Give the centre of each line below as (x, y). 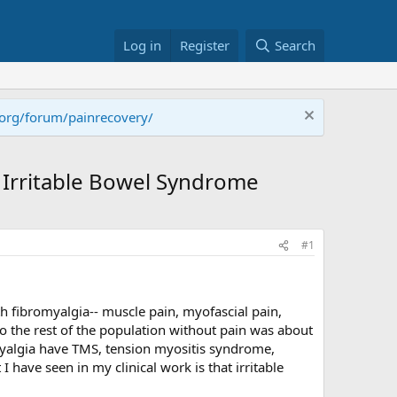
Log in (143, 45)
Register (205, 45)
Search (295, 45)
